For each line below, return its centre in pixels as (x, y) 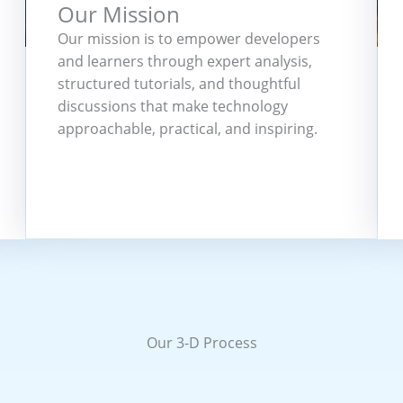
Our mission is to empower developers (189, 39)
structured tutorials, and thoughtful (179, 84)
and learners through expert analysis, (185, 61)
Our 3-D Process (201, 342)
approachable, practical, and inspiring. (188, 129)
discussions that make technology (173, 106)
